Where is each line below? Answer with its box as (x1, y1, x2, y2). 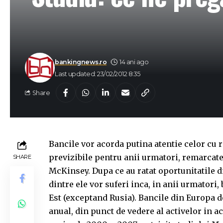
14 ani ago (119, 58, 149, 66)
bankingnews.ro (55, 58, 107, 66)
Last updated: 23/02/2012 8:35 (55, 70, 140, 78)
